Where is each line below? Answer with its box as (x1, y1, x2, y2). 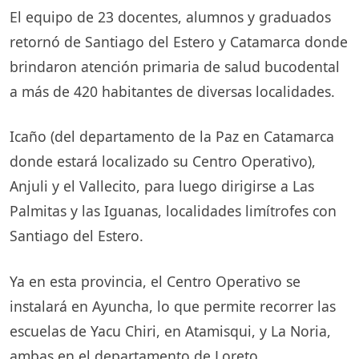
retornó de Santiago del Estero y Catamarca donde (10, 31, 348, 51)
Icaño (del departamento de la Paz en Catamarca (10, 127, 334, 147)
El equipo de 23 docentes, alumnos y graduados (10, 6, 331, 26)
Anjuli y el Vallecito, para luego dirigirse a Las (10, 176, 314, 196)
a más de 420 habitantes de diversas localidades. (10, 81, 335, 101)
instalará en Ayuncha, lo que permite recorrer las (10, 296, 336, 316)
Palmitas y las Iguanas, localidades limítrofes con (10, 201, 337, 221)
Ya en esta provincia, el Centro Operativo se (10, 271, 301, 291)
